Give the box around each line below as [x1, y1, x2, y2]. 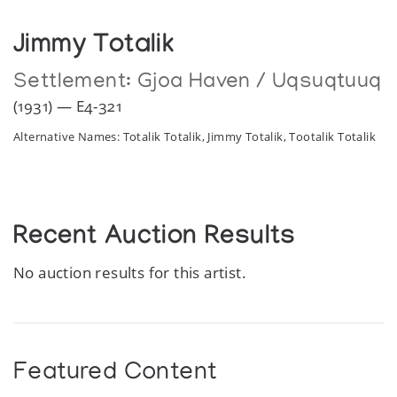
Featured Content [13, 359, 217, 387]
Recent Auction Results [13, 223, 296, 254]
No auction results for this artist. [13, 261, 247, 283]
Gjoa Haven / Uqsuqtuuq [136, 70, 382, 95]
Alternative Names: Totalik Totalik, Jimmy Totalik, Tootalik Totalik [13, 128, 376, 144]
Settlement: [13, 70, 137, 95]
